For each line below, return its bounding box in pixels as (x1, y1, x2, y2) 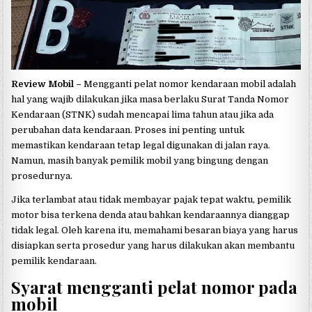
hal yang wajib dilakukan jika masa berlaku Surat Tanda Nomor (11, 93, 290, 104)
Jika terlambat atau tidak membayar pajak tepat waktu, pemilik (11, 194, 292, 205)
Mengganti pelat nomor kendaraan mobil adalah (81, 78, 297, 89)
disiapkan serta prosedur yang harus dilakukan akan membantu (11, 240, 295, 251)
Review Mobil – (11, 78, 82, 89)
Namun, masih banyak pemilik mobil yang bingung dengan (11, 155, 269, 166)
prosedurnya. (11, 170, 73, 181)
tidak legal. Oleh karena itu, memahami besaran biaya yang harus (11, 224, 299, 235)
